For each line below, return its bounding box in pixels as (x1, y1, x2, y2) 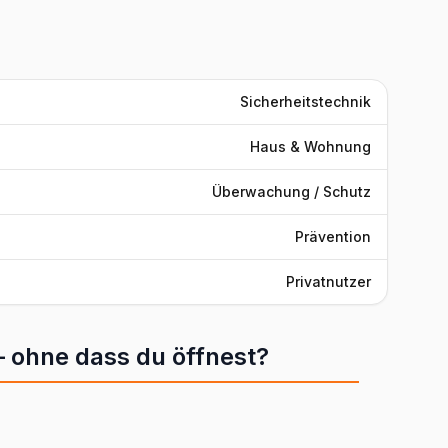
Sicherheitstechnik (240, 93, 371, 110)
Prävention (295, 228, 371, 245)
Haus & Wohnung (250, 138, 371, 155)
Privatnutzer (286, 273, 371, 290)
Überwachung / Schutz (212, 183, 371, 200)
